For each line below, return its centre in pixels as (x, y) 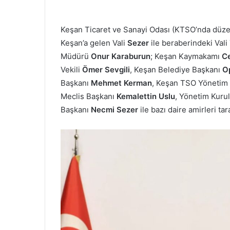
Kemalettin (137, 96)
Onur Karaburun (121, 56)
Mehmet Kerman (121, 83)
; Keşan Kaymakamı (186, 56)
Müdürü (76, 56)
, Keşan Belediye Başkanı (176, 70)
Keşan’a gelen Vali (94, 43)
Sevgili (117, 70)
